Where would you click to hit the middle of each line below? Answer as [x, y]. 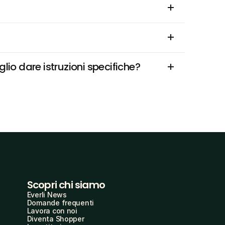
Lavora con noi [52, 211]
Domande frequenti [61, 203]
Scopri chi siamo [66, 185]
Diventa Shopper [55, 219]
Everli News [47, 195]
